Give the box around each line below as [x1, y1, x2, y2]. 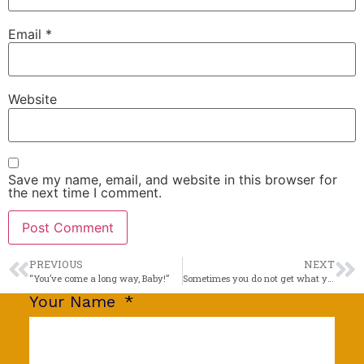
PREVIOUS [29, 257, 83, 271]
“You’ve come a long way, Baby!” [29, 271, 169, 284]
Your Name [28, 291, 121, 311]
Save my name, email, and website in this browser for [8, 171, 337, 188]
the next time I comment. [8, 184, 162, 201]
